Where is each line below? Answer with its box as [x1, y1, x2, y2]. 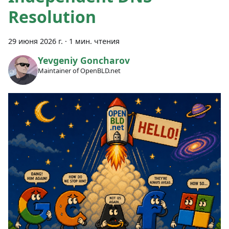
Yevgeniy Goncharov [37, 54, 130, 66]
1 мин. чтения [69, 36, 120, 47]
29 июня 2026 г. [8, 36, 63, 47]
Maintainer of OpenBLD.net [37, 65, 121, 75]
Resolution [8, 6, 96, 28]
